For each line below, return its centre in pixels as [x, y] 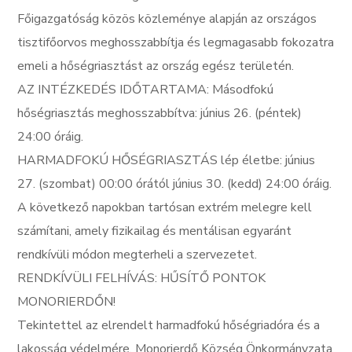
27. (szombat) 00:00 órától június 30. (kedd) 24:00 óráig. [175, 184]
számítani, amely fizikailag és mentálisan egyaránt [155, 231]
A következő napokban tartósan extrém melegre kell [165, 207]
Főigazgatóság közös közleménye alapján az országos [167, 19]
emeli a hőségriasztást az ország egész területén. [156, 66]
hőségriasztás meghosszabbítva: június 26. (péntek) [160, 113]
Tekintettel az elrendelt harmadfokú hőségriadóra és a [169, 325]
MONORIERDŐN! [67, 302]
